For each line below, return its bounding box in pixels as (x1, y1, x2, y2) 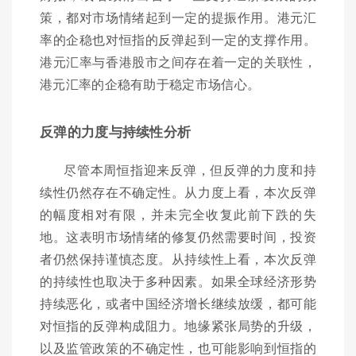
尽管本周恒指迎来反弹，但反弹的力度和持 (64, 161, 316, 180)
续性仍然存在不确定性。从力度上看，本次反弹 (40, 183, 316, 202)
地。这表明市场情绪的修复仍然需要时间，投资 (40, 227, 316, 246)
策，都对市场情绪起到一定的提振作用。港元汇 (40, 8, 316, 27)
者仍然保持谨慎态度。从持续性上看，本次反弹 (40, 250, 316, 269)
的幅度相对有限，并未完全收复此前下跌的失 (40, 205, 316, 224)
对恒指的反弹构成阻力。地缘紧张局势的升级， (40, 316, 316, 335)
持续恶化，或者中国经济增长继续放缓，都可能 (40, 294, 316, 313)
